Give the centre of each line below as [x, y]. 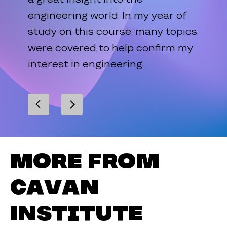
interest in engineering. [86, 64]
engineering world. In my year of [108, 15]
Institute [76, 213]
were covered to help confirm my [111, 48]
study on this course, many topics [113, 32]
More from [85, 160]
